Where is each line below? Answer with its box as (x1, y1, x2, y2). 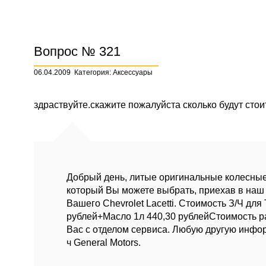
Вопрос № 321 (34, 44, 121, 59)
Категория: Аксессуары (74, 68, 153, 77)
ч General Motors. (66, 237, 141, 248)
